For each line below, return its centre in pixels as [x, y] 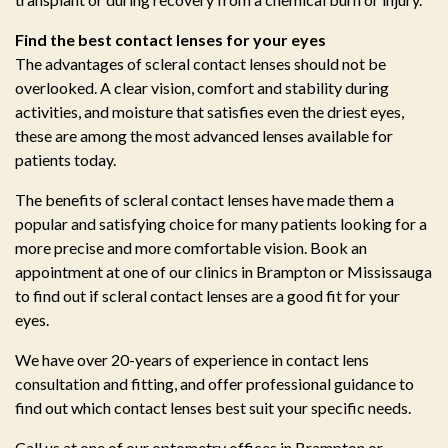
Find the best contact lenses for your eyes [170, 40]
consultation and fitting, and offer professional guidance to [214, 384]
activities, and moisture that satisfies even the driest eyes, [209, 112]
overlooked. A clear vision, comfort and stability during [202, 88]
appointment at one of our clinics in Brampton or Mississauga [223, 272]
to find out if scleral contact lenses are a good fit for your [207, 296]
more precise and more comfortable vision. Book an [191, 248]
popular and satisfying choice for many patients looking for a [221, 224]
